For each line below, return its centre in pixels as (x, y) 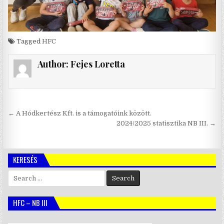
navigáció (39, 128)
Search (19, 174)
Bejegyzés (39, 114)
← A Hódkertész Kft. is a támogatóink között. (80, 113)
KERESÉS (25, 159)
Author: (54, 64)
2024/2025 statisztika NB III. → (166, 123)
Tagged (29, 41)
